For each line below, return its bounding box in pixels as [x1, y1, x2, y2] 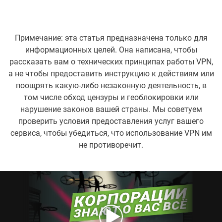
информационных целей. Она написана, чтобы [25, 45, 197, 55]
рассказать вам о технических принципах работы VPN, [9, 56, 213, 66]
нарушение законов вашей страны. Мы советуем [20, 104, 202, 114]
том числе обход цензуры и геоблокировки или [23, 92, 199, 102]
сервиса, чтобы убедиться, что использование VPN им [10, 128, 212, 138]
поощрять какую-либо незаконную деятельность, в [15, 80, 207, 90]
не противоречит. [79, 140, 143, 150]
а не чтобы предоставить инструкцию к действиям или [8, 68, 214, 78]
